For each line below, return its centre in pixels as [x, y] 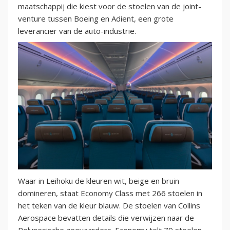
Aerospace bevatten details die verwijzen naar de [106, 218]
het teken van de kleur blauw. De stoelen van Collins [109, 206]
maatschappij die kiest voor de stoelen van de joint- [110, 6]
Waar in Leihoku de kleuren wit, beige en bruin [99, 181]
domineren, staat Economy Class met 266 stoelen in [110, 193]
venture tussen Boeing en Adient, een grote [96, 19]
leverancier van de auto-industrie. [77, 31]
